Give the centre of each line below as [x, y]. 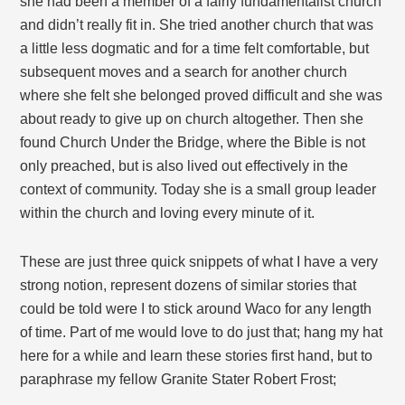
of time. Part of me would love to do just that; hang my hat [202, 333]
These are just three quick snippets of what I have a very [199, 262]
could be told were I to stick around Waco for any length [196, 309]
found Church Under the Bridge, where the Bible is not [193, 143]
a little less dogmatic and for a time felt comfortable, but [195, 49]
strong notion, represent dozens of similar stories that [188, 286]
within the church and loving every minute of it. [168, 213]
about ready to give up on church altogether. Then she [192, 119]
